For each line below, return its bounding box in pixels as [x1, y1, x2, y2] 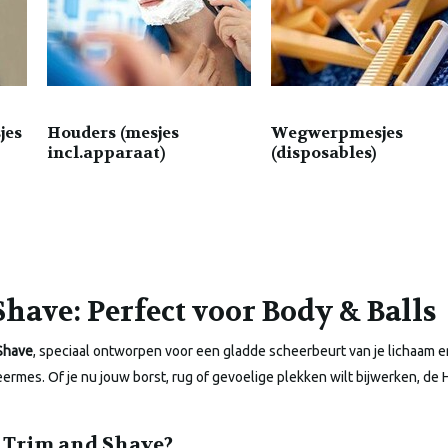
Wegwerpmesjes [271, 122, 403, 144]
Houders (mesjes [47, 122, 179, 144]
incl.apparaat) [47, 142, 165, 164]
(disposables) [271, 142, 376, 164]
